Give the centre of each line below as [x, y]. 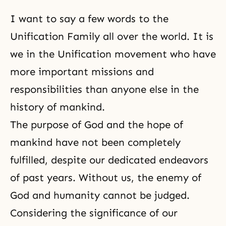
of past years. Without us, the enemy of [106, 178]
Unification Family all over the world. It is [112, 36]
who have [191, 54]
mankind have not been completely [95, 142]
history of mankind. [58, 107]
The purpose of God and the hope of [97, 125]
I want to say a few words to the [89, 19]
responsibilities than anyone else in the [104, 89]
